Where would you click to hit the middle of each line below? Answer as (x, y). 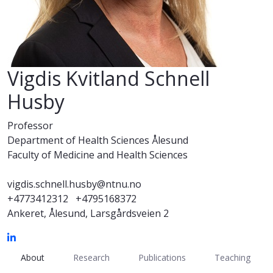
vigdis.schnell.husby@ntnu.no (74, 184)
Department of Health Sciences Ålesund (98, 140)
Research (91, 257)
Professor (30, 126)
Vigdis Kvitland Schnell (108, 79)
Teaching (232, 257)
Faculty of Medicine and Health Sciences (97, 155)
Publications (162, 257)
